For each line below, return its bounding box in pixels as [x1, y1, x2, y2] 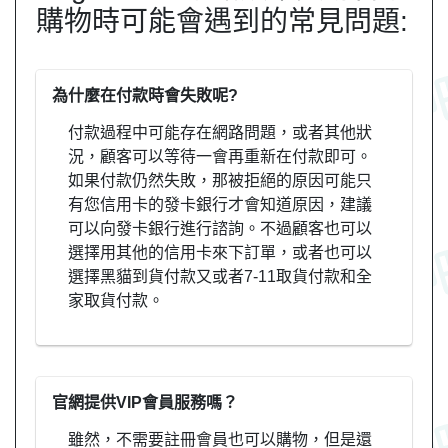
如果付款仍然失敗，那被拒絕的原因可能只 [68, 171, 372, 189]
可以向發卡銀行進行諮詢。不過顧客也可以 [68, 219, 372, 237]
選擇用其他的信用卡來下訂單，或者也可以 [68, 243, 372, 261]
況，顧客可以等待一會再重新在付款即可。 [68, 147, 372, 165]
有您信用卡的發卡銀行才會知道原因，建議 [68, 195, 372, 213]
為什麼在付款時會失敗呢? [52, 86, 238, 104]
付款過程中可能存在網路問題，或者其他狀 [68, 123, 372, 141]
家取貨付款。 [68, 291, 164, 309]
